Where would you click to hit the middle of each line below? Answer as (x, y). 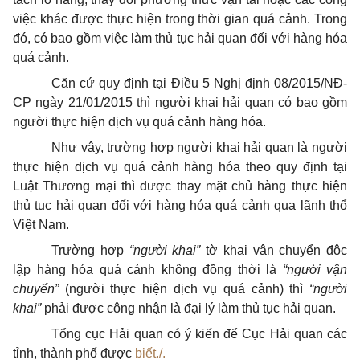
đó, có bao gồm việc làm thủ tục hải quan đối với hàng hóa (180, 38)
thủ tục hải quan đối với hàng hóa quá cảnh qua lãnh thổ (180, 205)
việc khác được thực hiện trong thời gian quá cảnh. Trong (180, 19)
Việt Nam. (41, 225)
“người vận (315, 270)
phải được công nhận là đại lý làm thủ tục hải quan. (188, 308)
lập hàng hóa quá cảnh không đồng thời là (148, 270)
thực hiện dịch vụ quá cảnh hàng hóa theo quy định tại (180, 167)
